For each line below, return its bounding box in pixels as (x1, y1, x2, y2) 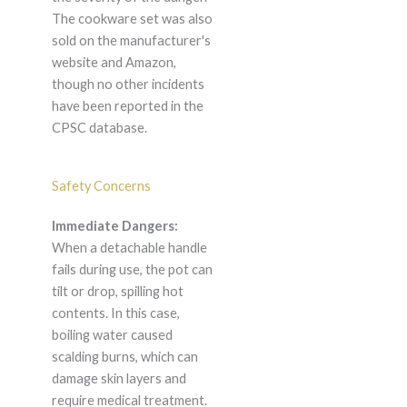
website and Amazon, (51, 55, 176, 71)
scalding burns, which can (51, 349, 198, 365)
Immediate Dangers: (51, 218, 178, 234)
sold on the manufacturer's (51, 33, 211, 49)
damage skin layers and (51, 371, 186, 387)
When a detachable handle (51, 240, 207, 256)
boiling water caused (51, 327, 173, 343)
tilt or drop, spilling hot (51, 283, 184, 300)
